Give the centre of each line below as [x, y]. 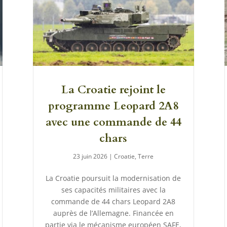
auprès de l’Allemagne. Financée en [113, 213]
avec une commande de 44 [113, 122]
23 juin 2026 [90, 157]
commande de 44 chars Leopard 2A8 [113, 202]
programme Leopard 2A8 [113, 106]
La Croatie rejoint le [113, 90]
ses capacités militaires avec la [113, 190]
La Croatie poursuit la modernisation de [113, 178]
